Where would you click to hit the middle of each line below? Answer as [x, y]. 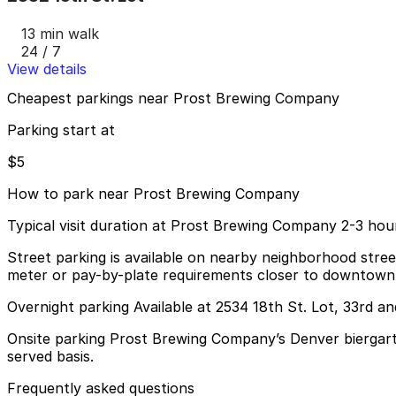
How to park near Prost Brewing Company [153, 194]
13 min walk [60, 33]
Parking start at [61, 130]
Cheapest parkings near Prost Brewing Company [173, 99]
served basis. [50, 357]
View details [47, 69]
